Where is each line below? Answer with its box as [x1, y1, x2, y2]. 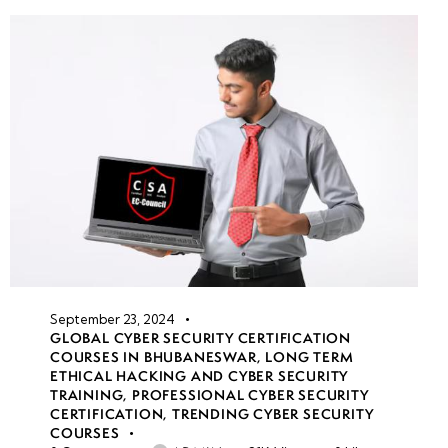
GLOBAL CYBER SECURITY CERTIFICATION [50, 328, 351, 347]
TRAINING [50, 385, 124, 404]
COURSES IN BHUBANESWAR [50, 347, 257, 366]
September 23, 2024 [50, 310, 175, 327]
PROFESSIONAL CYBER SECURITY [132, 385, 369, 404]
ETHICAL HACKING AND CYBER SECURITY [50, 366, 349, 385]
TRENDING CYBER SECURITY [172, 404, 374, 423]
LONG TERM [265, 347, 354, 366]
